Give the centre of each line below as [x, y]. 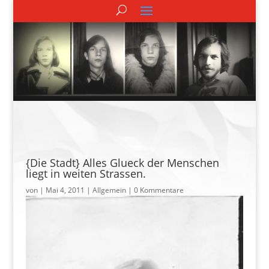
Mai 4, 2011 [65, 190]
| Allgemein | [109, 190]
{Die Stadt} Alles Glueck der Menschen [122, 162]
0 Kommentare [159, 190]
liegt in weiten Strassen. [86, 173]
